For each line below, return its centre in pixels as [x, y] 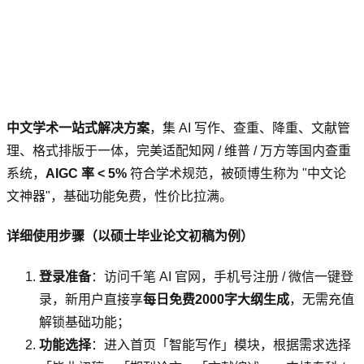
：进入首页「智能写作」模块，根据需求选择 [221, 344]
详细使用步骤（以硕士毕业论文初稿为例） [130, 236]
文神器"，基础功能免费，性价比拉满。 [119, 197]
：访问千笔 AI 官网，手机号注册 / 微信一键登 [222, 276]
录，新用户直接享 [91, 299]
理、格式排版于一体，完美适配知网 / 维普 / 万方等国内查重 [179, 151]
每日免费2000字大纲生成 [216, 299]
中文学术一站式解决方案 [78, 128]
